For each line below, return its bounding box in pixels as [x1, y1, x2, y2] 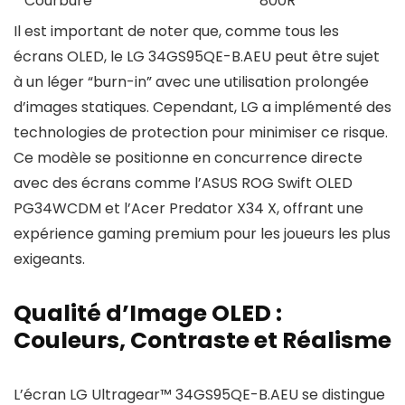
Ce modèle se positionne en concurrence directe [14, 147, 363, 168]
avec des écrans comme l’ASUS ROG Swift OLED [14, 173, 353, 193]
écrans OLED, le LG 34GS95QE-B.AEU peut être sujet [14, 46, 380, 67]
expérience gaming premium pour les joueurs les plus [14, 223, 391, 244]
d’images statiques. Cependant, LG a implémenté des [14, 97, 391, 118]
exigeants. [14, 249, 85, 269]
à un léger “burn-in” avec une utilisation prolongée [14, 71, 369, 92]
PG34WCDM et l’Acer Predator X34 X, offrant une [14, 198, 363, 219]
